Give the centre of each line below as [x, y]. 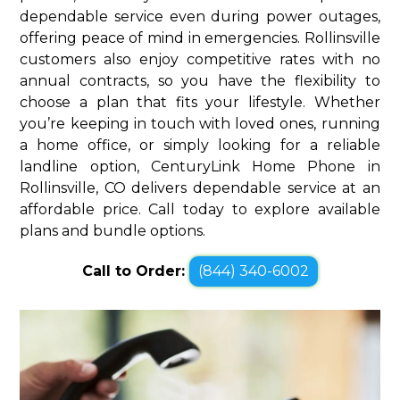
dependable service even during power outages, [200, 16]
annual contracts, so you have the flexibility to [200, 80]
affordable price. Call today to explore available [200, 209]
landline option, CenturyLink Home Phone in [200, 166]
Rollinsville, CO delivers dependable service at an [200, 187]
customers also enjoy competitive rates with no [200, 59]
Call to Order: [136, 271]
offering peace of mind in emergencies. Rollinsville [200, 37]
